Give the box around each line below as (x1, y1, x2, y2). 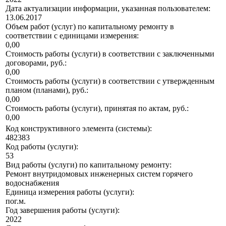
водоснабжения (6, 179, 59, 188)
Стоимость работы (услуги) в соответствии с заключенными (6, 49, 214, 59)
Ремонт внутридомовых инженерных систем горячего (6, 169, 193, 179)
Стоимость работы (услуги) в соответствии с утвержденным (6, 77, 214, 86)
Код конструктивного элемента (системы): (6, 124, 152, 133)
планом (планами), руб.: (6, 86, 88, 95)
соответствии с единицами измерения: (6, 31, 139, 40)
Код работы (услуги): (6, 142, 78, 151)
